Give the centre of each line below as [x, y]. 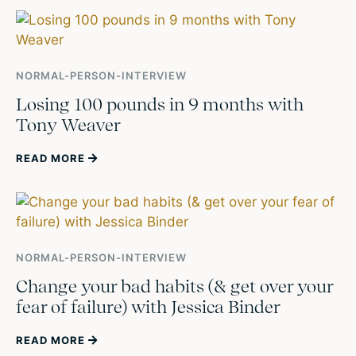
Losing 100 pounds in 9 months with [160, 104]
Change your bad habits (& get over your [174, 286]
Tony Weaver [68, 125]
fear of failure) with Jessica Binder [148, 307]
